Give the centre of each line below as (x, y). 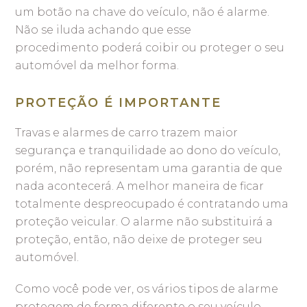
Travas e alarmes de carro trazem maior (127, 132)
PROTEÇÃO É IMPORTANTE (119, 102)
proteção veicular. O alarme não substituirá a (144, 221)
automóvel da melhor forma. (97, 65)
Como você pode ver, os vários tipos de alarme (147, 288)
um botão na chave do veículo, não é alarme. (143, 12)
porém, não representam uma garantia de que (149, 168)
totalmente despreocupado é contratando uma (152, 204)
